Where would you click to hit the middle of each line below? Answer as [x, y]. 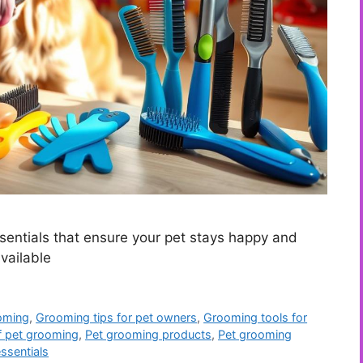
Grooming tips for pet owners [117, 318]
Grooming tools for [256, 318]
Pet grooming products [148, 335]
